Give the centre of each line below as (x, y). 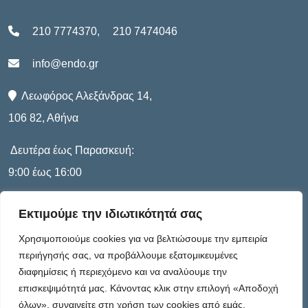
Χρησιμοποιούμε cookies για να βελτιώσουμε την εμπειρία (143, 239)
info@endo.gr (65, 63)
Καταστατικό (48, 279)
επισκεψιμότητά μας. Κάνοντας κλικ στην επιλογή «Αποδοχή (148, 288)
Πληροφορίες (65, 236)
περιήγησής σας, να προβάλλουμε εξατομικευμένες (128, 255)
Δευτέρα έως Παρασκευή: (71, 150)
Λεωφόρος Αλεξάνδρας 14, (84, 96)
